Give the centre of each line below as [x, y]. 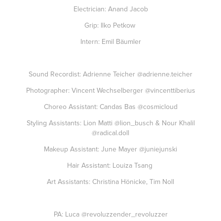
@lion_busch [134, 123]
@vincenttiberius [170, 90]
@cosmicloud [157, 107]
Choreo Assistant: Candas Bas [91, 107]
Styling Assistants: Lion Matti [70, 123]
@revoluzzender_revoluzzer [124, 214]
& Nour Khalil [174, 123]
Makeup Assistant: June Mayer [92, 149]
